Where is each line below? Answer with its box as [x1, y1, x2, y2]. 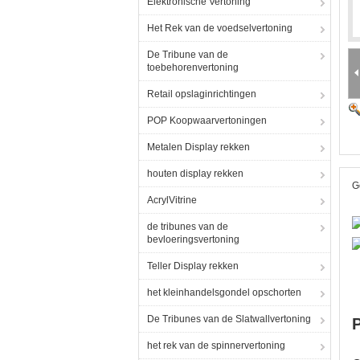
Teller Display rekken [147, 260, 239, 272]
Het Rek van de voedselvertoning [147, 22, 292, 34]
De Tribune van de [147, 49, 228, 60]
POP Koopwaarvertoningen [147, 115, 267, 126]
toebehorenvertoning [147, 62, 239, 73]
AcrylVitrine [147, 194, 197, 206]
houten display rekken [147, 168, 243, 179]
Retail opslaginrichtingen [147, 88, 256, 100]
